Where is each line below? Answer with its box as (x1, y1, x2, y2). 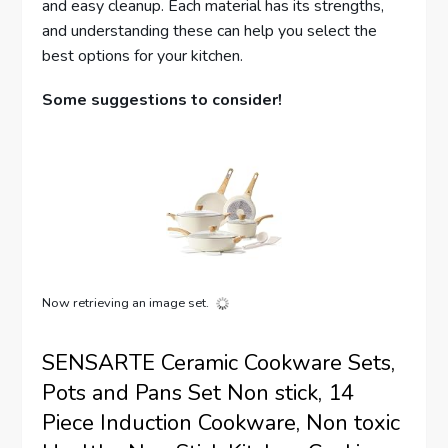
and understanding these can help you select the (42, 20, 378, 43)
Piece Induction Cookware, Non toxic (42, 407, 401, 438)
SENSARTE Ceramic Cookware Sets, (42, 347, 396, 378)
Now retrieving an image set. (42, 293, 210, 312)
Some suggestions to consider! (42, 89, 283, 112)
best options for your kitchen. (42, 45, 244, 68)
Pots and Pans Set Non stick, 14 (42, 377, 355, 408)
